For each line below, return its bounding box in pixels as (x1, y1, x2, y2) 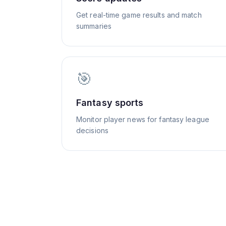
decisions (76, 126, 108, 135)
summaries (76, 22, 111, 30)
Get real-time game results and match (76, 11, 202, 19)
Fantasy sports (76, 97, 144, 108)
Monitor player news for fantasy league (76, 115, 209, 124)
